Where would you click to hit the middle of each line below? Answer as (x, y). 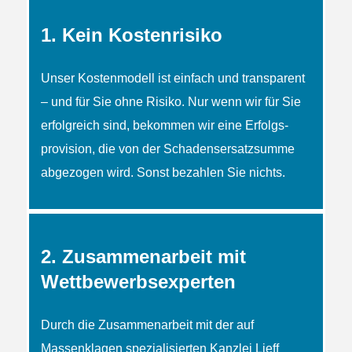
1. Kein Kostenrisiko (131, 35)
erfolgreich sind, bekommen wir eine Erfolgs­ (164, 125)
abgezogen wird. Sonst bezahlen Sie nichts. (163, 172)
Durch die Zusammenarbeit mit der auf (147, 324)
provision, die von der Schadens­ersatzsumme (167, 148)
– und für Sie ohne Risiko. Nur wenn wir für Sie (170, 101)
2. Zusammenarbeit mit (143, 256)
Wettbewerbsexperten (138, 281)
